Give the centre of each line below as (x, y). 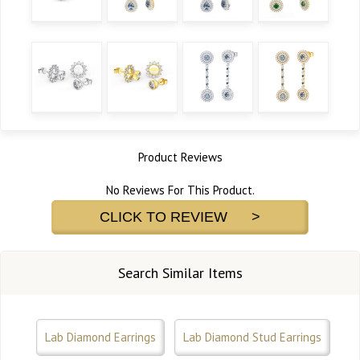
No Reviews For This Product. (180, 190)
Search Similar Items (180, 272)
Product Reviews (180, 157)
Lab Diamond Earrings (100, 337)
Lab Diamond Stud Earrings (252, 337)
